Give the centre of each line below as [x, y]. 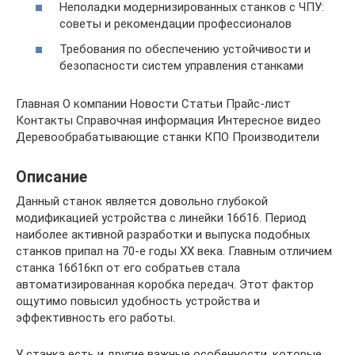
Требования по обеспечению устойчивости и [185, 49]
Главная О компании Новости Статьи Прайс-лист [153, 103]
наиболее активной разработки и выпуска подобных [163, 234]
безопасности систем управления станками [181, 65]
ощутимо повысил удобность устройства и [138, 301]
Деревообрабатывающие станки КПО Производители [168, 137]
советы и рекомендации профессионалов [176, 24]
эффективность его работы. [95, 317]
